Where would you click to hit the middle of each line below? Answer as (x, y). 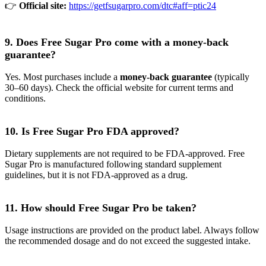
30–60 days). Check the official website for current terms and (119, 87)
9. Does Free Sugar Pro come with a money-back (117, 42)
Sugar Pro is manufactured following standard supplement (113, 164)
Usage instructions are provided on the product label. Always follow (132, 230)
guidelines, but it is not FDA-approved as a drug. (96, 175)
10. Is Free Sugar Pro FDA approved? (92, 131)
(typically (231, 77)
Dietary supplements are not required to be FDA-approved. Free (125, 153)
